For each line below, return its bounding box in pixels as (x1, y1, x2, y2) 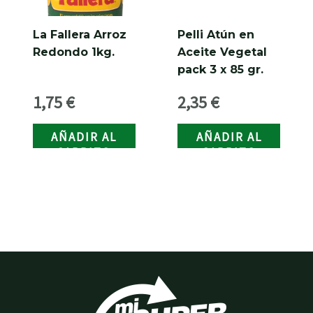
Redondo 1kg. (32, 45, 115, 59)
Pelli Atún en (177, 27, 255, 41)
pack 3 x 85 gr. (177, 62, 264, 76)
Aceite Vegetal (177, 45, 268, 59)
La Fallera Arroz (32, 27, 126, 41)
